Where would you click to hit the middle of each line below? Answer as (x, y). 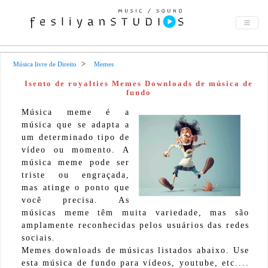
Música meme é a (76, 112)
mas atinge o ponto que (76, 188)
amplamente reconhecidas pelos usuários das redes (135, 225)
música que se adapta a (76, 125)
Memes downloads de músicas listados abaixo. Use (135, 250)
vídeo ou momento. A (76, 150)
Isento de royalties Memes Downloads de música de (138, 83)
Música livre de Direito (45, 64)
